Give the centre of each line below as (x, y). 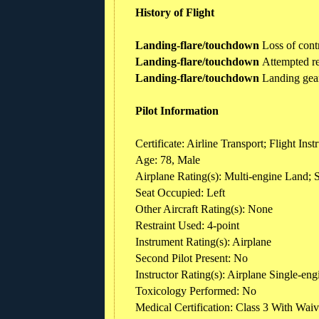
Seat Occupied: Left (180, 192)
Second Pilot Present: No (192, 258)
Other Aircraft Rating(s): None (204, 209)
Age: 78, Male (168, 159)
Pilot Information (177, 110)
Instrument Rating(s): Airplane (203, 241)
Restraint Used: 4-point (187, 225)
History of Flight (175, 12)
